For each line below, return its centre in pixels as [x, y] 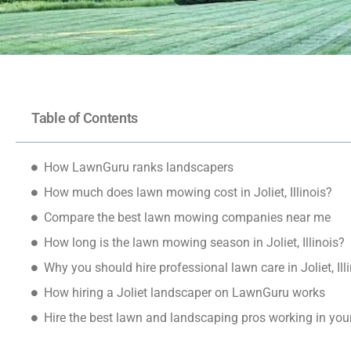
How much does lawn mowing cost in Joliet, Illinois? [188, 192]
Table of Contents [85, 118]
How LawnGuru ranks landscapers [139, 167]
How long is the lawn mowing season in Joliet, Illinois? [194, 242]
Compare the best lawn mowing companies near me [187, 217]
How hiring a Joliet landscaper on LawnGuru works [185, 293]
